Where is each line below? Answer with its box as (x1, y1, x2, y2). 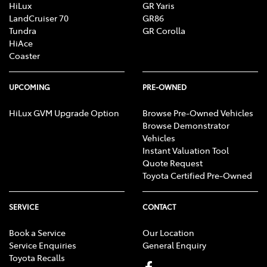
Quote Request (142, 157, 203, 169)
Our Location (142, 226, 194, 239)
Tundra (9, 24, 36, 37)
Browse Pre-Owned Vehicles (142, 107, 253, 119)
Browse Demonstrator (142, 119, 229, 132)
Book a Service (9, 226, 66, 239)
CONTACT (142, 202, 176, 212)
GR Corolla (142, 24, 185, 37)
